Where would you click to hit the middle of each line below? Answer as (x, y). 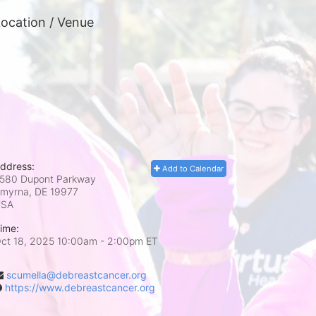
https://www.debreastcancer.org (80, 287)
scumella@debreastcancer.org (77, 275)
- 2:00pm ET (129, 241)
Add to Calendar (192, 169)
